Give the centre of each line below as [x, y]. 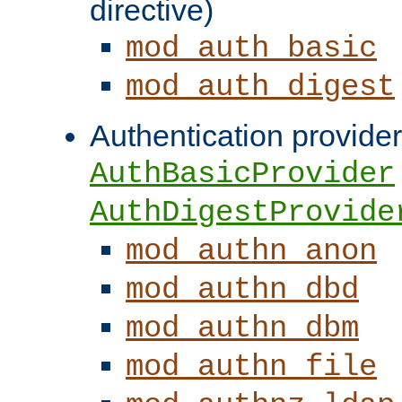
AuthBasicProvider [242, 174]
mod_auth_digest [260, 87]
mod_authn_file [251, 367]
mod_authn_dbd [242, 289]
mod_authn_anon [251, 251]
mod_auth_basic [251, 48]
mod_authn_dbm [242, 328]
